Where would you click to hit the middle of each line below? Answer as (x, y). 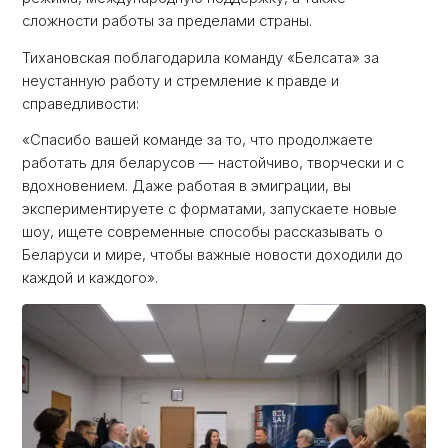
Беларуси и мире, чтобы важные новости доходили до (213, 255)
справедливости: (81, 103)
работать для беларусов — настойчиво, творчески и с (213, 163)
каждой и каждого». (90, 278)
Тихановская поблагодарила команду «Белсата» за (201, 57)
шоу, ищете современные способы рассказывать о (203, 232)
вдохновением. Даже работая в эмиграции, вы (187, 186)
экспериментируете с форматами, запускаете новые (210, 209)
